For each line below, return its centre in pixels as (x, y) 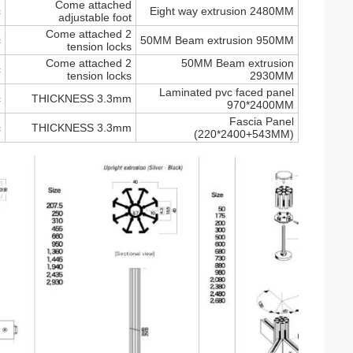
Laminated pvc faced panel (227, 92)
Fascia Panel (262, 121)
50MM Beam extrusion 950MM (217, 40)
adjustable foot (95, 17)
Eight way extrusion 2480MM (222, 11)
